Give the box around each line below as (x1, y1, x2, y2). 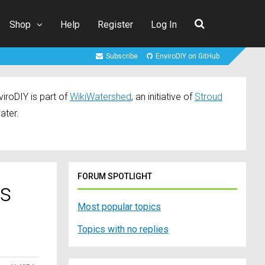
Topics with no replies (77, 224, 169, 235)
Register (98, 18, 133, 30)
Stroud (195, 91, 222, 103)
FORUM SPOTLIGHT (77, 172, 152, 182)
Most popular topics (77, 201, 161, 213)
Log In (151, 18, 177, 30)
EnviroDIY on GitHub (156, 52, 219, 61)
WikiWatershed (70, 91, 131, 103)
